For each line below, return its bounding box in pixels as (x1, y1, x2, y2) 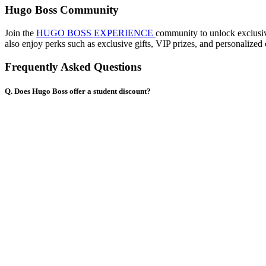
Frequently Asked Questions (5, 60, 141, 73)
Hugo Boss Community (5, 4, 119, 17)
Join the (5, 28, 36, 39)
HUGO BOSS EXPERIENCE (36, 28, 156, 39)
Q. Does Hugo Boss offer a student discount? (5, 87, 151, 96)
